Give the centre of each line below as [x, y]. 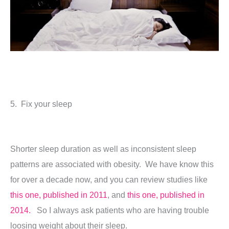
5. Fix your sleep [41, 104]
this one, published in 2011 [59, 195]
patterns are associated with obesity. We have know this [112, 164]
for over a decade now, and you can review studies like [109, 180]
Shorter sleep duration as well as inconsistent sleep [103, 149]
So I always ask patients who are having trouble [123, 210]
